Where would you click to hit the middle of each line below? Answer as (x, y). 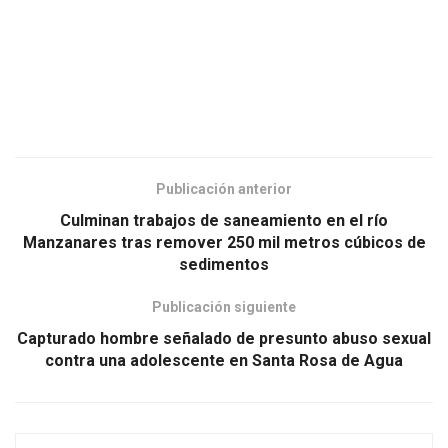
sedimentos (224, 264)
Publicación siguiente (224, 306)
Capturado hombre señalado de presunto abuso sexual (224, 338)
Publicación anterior (224, 188)
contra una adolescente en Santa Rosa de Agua (224, 360)
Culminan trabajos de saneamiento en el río (224, 220)
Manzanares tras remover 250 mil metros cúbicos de (224, 242)
